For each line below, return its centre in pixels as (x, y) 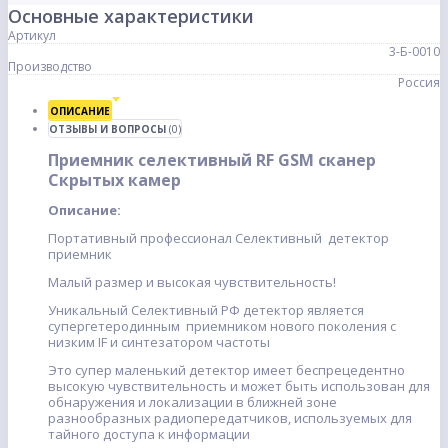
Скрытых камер (114, 180)
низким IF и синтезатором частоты (159, 342)
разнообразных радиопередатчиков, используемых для (230, 418)
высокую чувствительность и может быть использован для (239, 386)
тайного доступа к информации (149, 434)
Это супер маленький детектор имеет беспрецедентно (226, 370)
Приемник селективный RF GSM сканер (212, 160)
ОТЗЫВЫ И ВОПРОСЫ (109, 129)
